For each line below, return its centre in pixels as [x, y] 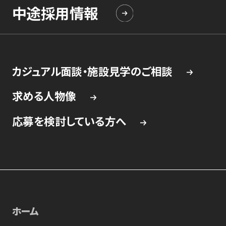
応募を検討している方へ [69, 121]
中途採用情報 [55, 13]
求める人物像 [44, 96]
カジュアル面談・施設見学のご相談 [92, 71]
